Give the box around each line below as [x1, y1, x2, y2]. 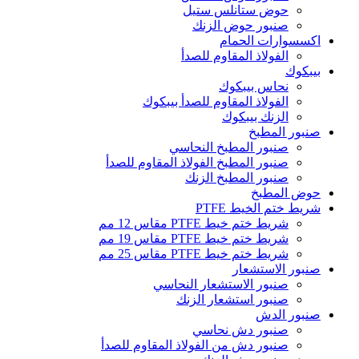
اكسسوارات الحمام [220, 33, 321, 47]
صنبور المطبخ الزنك [185, 170, 288, 184]
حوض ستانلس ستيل [183, 2, 288, 17]
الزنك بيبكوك [222, 109, 288, 123]
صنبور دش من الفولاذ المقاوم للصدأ [101, 337, 288, 352]
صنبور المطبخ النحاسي [169, 139, 288, 154]
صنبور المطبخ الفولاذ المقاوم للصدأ [106, 155, 288, 169]
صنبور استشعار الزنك [176, 292, 288, 306]
